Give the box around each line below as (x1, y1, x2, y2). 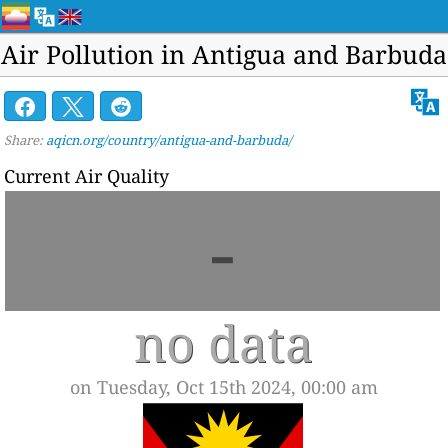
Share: (4, 130, 47, 149)
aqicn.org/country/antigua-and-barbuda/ (46, 130, 293, 149)
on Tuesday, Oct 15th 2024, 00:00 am (69, 374, 378, 399)
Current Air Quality (4, 163, 170, 188)
